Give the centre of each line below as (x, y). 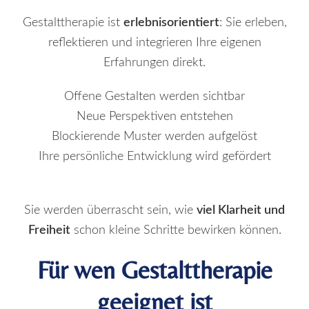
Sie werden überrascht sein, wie (110, 210)
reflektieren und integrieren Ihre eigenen (154, 42)
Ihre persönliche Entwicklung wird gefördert (154, 156)
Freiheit (49, 230)
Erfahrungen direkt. (154, 62)
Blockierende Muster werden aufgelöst (154, 136)
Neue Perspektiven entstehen (154, 116)
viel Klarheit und (241, 210)
